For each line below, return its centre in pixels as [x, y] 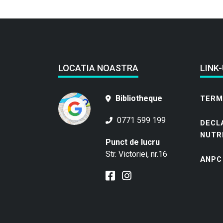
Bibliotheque [138, 98]
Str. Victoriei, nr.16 [136, 154]
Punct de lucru [133, 142]
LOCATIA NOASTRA [98, 68]
